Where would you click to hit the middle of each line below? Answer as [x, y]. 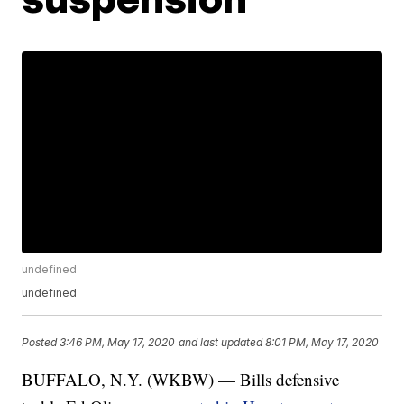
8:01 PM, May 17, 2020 [322, 342]
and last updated [221, 342]
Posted [41, 342]
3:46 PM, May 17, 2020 [118, 342]
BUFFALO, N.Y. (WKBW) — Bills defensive [181, 380]
